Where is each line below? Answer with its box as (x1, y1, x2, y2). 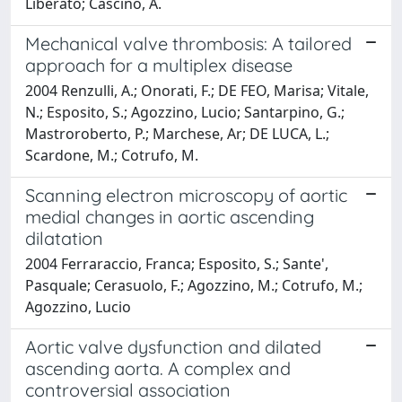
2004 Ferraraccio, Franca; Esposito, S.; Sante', (25, 253, 328, 274)
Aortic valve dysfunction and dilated (25, 335, 321, 358)
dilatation (25, 226, 103, 249)
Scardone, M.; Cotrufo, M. (25, 144, 198, 165)
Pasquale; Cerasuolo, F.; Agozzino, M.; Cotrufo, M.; (25, 275, 363, 295)
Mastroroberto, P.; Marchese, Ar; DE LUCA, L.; (25, 123, 329, 144)
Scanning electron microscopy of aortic (25, 183, 347, 206)
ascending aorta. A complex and (25, 356, 291, 380)
